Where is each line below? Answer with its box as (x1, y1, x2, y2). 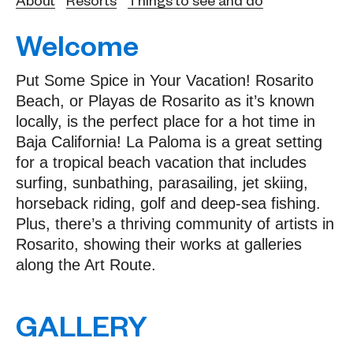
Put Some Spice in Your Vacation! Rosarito (16, 72, 314, 89)
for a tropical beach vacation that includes (16, 154, 307, 171)
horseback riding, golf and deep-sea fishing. (16, 195, 321, 212)
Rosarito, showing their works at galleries (16, 236, 302, 253)
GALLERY (16, 307, 147, 343)
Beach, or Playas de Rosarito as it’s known (16, 92, 314, 110)
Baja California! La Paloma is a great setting (16, 133, 322, 150)
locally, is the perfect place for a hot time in (16, 113, 315, 130)
